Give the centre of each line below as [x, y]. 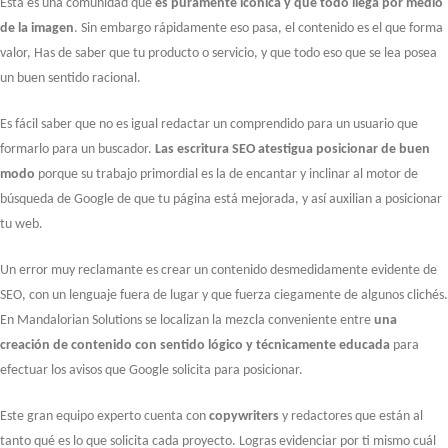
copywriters [244, 416]
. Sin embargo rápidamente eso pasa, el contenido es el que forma [258, 28]
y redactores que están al [351, 416]
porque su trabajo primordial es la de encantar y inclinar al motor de [226, 174]
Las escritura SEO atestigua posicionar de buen [292, 149]
